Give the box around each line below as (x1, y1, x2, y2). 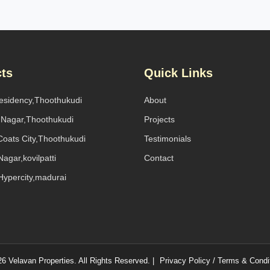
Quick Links (144, 66, 213, 80)
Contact (144, 153, 174, 163)
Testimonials (144, 134, 191, 143)
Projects (144, 115, 175, 124)
